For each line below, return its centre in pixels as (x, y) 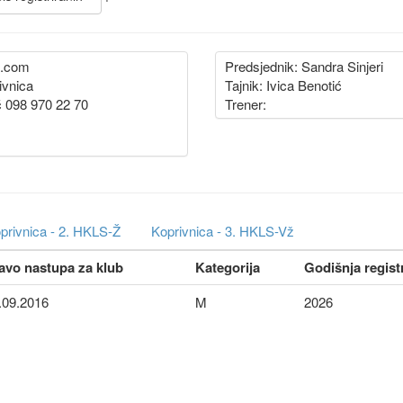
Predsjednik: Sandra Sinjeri (304, 66)
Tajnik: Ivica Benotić (283, 85)
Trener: (246, 104)
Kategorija (228, 267)
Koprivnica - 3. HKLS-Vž (223, 231)
